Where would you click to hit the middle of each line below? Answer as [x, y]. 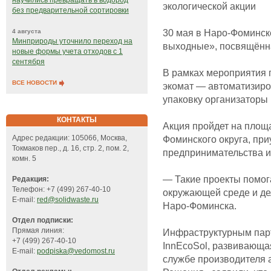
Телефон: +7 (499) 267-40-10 [61, 190]
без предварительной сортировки [70, 11]
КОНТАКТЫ [77, 120]
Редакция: [31, 179]
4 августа [27, 31]
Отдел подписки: [43, 220]
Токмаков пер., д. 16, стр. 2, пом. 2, [70, 149]
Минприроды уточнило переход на [72, 41]
